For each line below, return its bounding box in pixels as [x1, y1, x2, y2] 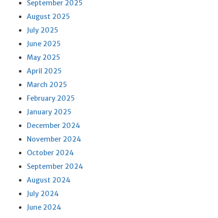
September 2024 [27, 162, 83, 171]
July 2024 [27, 189, 59, 198]
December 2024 [27, 121, 80, 130]
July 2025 [27, 26, 58, 35]
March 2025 [27, 80, 67, 89]
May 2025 [27, 53, 60, 62]
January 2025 [27, 108, 72, 116]
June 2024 [27, 203, 61, 212]
